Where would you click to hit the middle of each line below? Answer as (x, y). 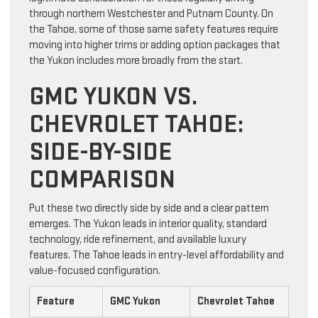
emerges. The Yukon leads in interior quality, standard (148, 224)
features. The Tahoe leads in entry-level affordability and (157, 255)
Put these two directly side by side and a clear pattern (149, 208)
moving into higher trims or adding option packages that (155, 45)
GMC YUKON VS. (114, 97)
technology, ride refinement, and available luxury (138, 239)
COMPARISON (102, 180)
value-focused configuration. (95, 270)
